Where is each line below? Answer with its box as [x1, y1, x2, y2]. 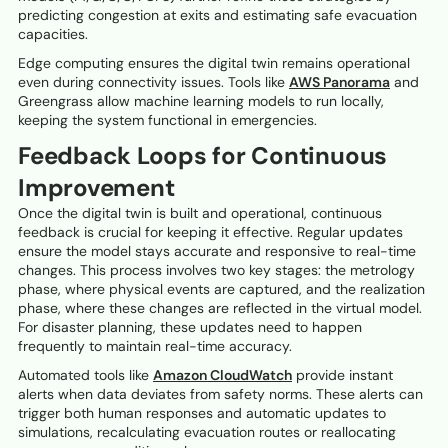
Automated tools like [18, 366, 153, 385]
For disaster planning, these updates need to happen [18, 318, 362, 337]
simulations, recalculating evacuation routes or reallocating [18, 423, 396, 442]
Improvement [18, 172, 175, 204]
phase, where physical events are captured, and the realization [18, 280, 425, 299]
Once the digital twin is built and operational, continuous [18, 204, 382, 223]
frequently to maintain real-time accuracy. [18, 337, 292, 356]
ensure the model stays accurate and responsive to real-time [18, 242, 416, 261]
